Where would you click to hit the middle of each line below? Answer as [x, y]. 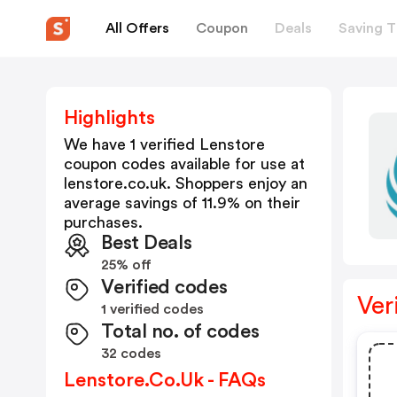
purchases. [103, 222]
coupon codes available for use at [184, 164]
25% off [126, 265]
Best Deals [147, 243]
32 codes [131, 354]
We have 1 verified [132, 144]
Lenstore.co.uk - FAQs [165, 380]
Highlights [109, 118]
